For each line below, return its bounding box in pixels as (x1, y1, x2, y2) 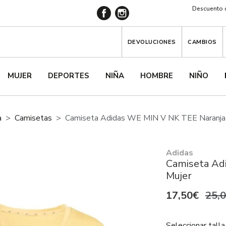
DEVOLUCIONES (127, 38, 176, 46)
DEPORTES (48, 71, 89, 81)
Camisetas (15, 112, 52, 124)
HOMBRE (140, 71, 173, 81)
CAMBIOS (188, 38, 217, 46)
